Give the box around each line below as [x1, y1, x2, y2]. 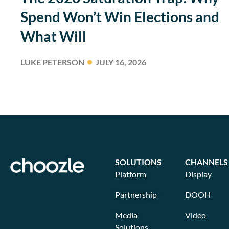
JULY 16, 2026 [96, 57, 146, 67]
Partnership [114, 189, 157, 199]
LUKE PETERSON [20, 57, 84, 67]
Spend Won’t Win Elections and [20, 8, 219, 26]
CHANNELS [185, 156, 228, 167]
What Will [20, 27, 86, 45]
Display [185, 169, 212, 179]
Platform [114, 169, 146, 179]
